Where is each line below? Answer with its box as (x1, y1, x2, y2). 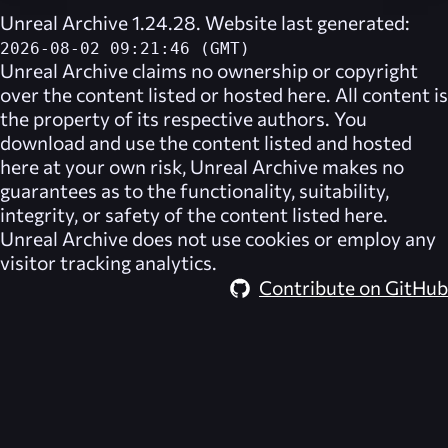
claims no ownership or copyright (128, 57, 418, 82)
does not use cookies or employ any (128, 225, 436, 250)
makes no (318, 153, 404, 178)
